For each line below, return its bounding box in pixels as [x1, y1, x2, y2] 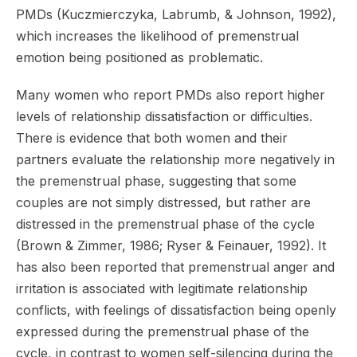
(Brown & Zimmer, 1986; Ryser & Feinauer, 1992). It [16, 237, 326, 253]
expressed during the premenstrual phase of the [16, 323, 309, 339]
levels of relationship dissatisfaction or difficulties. [16, 108, 312, 124]
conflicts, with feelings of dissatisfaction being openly [16, 301, 336, 318]
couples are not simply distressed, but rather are [16, 194, 311, 210]
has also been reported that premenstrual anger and [16, 258, 335, 275]
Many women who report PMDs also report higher [16, 86, 325, 103]
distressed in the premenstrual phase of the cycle [16, 215, 315, 232]
